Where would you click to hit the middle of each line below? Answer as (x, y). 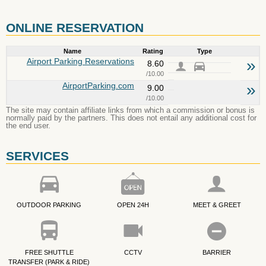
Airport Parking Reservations (80, 61)
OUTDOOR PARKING (49, 205)
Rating (153, 51)
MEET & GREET (217, 205)
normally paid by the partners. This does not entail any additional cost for (131, 118)
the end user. (28, 126)
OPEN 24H (133, 205)
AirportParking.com (98, 86)
